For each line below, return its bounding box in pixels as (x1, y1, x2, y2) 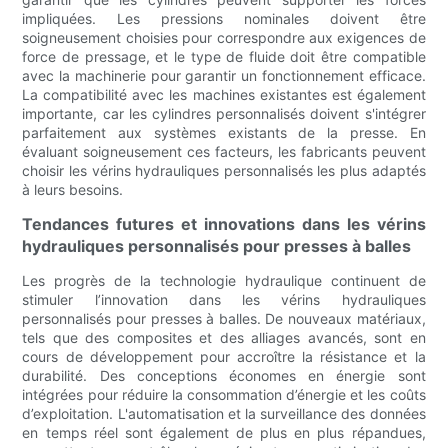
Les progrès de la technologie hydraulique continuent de (22, 272, 426, 290)
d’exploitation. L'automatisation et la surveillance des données (22, 405, 426, 423)
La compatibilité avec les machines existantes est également (22, 86, 426, 104)
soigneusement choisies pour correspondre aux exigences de (22, 29, 426, 47)
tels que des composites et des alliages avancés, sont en (22, 329, 426, 347)
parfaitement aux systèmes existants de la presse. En (22, 124, 426, 142)
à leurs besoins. (22, 181, 124, 199)
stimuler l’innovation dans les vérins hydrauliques (22, 291, 426, 309)
